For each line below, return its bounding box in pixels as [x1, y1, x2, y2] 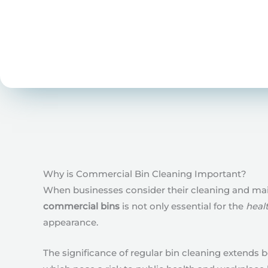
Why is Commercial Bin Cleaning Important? [43, 168, 246, 179]
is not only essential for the [120, 200, 246, 212]
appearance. [43, 217, 98, 228]
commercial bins [43, 200, 120, 212]
